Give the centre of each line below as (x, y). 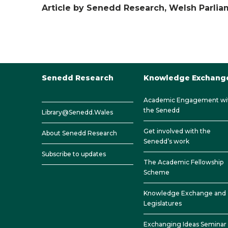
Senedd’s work (166, 141)
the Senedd (162, 110)
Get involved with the (177, 131)
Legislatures (163, 203)
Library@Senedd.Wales (77, 112)
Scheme (156, 172)
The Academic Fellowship (183, 162)
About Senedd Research (79, 133)
